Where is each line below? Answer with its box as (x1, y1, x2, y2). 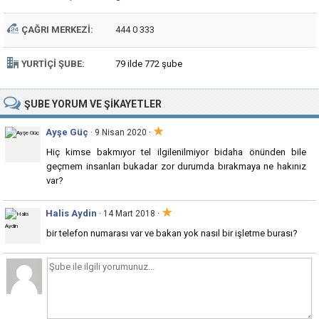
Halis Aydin (46, 208, 97, 219)
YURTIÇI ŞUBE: (21, 58, 85, 69)
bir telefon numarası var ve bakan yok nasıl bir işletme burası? (46, 228, 298, 239)
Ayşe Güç (46, 127, 88, 137)
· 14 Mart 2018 (99, 209, 155, 219)
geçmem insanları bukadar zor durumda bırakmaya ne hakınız (46, 161, 306, 172)
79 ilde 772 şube (115, 58, 182, 69)
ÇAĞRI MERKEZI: (21, 24, 93, 35)
